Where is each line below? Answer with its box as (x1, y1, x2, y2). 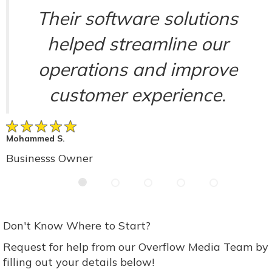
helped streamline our (47, 32, 228, 55)
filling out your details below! (3, 255, 154, 270)
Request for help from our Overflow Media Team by (3, 240, 268, 254)
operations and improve (38, 57, 237, 81)
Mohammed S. (6, 133, 65, 144)
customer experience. (49, 83, 226, 106)
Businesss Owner (6, 151, 93, 166)
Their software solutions (37, 6, 238, 30)
